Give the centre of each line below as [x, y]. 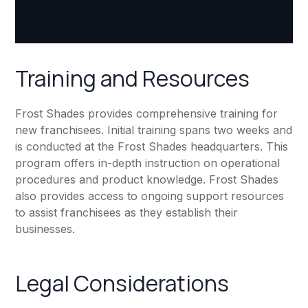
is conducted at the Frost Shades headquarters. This [152, 147]
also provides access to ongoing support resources [150, 196]
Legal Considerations [122, 284]
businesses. [45, 229]
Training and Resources [133, 79]
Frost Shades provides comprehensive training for [147, 114]
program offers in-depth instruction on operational [148, 163]
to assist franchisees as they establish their [127, 213]
